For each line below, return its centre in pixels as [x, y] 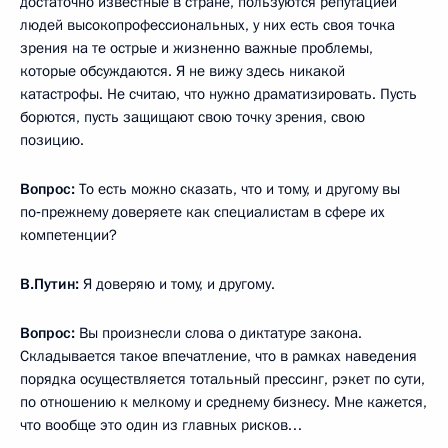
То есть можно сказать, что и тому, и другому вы [237, 188]
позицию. [52, 139]
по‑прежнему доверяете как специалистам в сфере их [202, 211]
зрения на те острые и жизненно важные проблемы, [196, 47]
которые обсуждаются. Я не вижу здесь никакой [182, 70]
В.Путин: [49, 283]
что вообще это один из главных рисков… [161, 424]
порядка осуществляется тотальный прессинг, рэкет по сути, [222, 378]
